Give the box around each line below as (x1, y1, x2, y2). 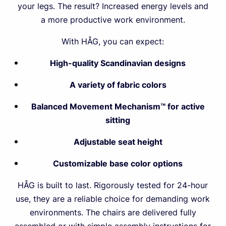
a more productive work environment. (40, 15, 185, 25)
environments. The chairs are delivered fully (29, 207, 196, 218)
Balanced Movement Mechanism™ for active (31, 101, 205, 112)
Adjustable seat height (73, 137, 162, 147)
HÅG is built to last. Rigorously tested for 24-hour (18, 180, 208, 191)
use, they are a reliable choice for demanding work (16, 194, 210, 204)
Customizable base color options (53, 158, 183, 169)
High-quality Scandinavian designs (50, 58, 186, 69)
